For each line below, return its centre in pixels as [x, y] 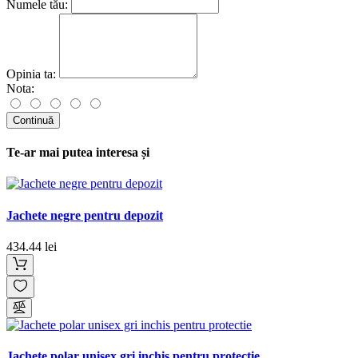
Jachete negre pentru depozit [85, 215]
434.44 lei [32, 246]
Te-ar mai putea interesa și [78, 153]
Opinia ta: [31, 74]
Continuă [33, 120]
